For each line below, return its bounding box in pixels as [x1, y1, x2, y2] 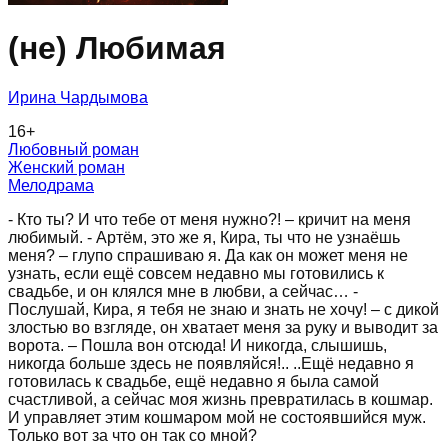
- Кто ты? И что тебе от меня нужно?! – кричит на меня [8, 210, 411, 228]
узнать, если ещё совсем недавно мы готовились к [8, 264, 384, 282]
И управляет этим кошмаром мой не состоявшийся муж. [8, 408, 426, 426]
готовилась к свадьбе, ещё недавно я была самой [8, 372, 379, 390]
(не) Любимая [8, 30, 226, 67]
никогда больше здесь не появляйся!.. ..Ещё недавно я [8, 354, 414, 372]
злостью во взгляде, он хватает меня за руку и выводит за [8, 318, 438, 336]
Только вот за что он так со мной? [8, 426, 257, 444]
